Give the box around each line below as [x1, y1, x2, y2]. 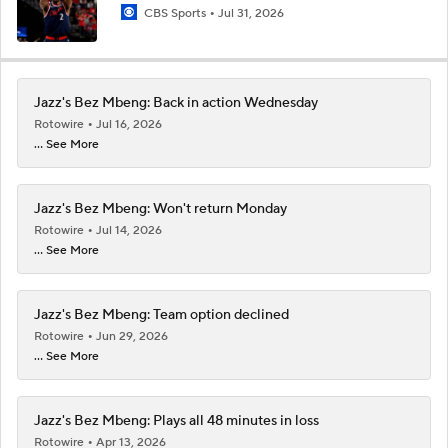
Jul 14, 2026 [96, 222, 162, 238]
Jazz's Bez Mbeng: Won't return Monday [34, 199, 287, 218]
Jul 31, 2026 [218, 5, 284, 21]
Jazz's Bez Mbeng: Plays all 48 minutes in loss [34, 411, 319, 430]
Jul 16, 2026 [96, 116, 162, 132]
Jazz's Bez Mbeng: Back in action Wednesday [34, 93, 318, 112]
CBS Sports [141, 5, 209, 21]
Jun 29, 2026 [96, 328, 168, 344]
